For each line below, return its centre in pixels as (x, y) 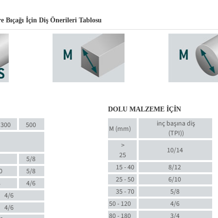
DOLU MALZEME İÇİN (144, 109)
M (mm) (120, 129)
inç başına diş (176, 124)
